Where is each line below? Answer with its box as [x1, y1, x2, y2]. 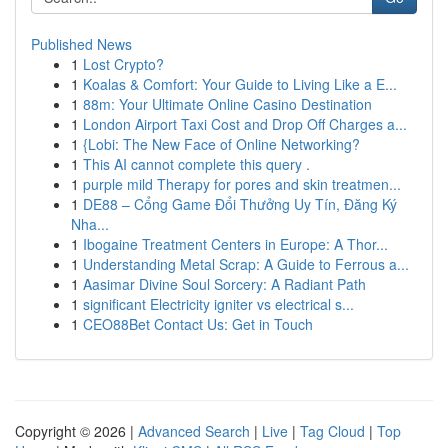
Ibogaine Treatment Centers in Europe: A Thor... [83, 234, 388, 254]
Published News [31, 34, 132, 54]
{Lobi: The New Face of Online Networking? [83, 134, 360, 154]
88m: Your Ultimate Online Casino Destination [83, 94, 372, 114]
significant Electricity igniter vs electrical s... [83, 294, 354, 314]
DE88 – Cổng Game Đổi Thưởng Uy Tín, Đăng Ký [83, 194, 397, 214]
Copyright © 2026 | [15, 421, 138, 441]
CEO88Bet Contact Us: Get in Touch [83, 314, 313, 334]
